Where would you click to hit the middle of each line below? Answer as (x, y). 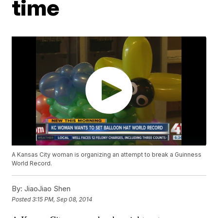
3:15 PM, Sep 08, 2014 (63, 199)
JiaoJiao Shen (47, 189)
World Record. (32, 163)
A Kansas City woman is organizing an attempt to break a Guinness (107, 155)
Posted (22, 199)
